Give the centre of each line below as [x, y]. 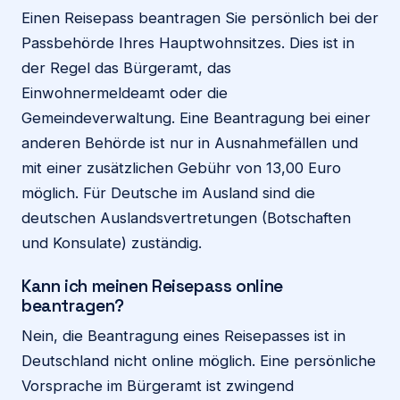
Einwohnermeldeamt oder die [125, 93]
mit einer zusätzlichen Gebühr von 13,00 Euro [181, 168]
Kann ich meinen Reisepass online [152, 287]
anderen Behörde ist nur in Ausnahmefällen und [190, 143]
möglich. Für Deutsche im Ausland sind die [168, 193]
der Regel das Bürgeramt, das [126, 68]
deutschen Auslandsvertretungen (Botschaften [186, 218]
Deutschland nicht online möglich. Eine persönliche [199, 361]
